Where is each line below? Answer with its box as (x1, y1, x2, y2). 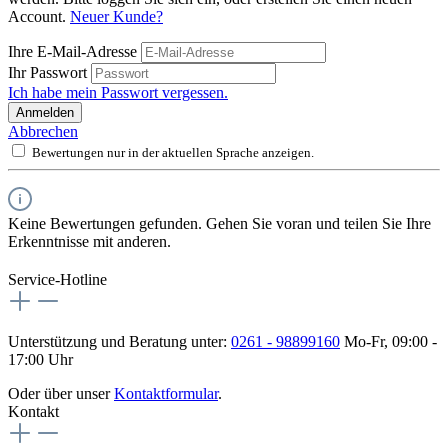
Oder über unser (8, 384, 114, 402)
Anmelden (16, 104, 74, 120)
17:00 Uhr (8, 350, 73, 368)
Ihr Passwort (8, 63, 91, 81)
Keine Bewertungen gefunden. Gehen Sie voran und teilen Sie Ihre (8, 214, 431, 232)
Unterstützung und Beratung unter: (8, 332, 231, 350)
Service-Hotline (8, 270, 107, 288)
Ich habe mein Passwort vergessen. (8, 83, 228, 101)
